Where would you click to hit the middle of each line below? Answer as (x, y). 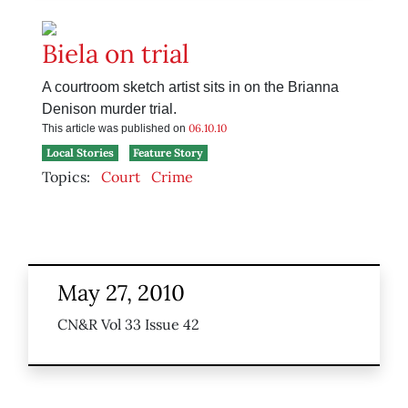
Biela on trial (116, 54)
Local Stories (80, 153)
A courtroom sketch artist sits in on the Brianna (190, 87)
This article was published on (115, 129)
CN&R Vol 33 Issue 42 (128, 325)
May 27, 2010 (121, 293)
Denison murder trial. (109, 109)
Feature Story (168, 153)
